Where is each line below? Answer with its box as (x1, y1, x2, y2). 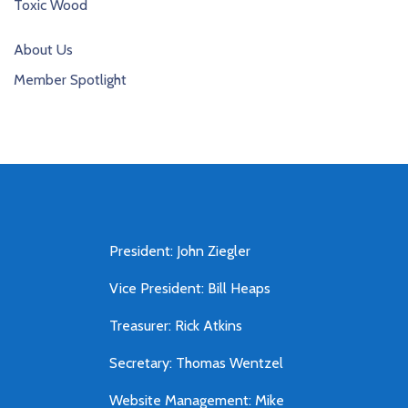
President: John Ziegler (109, 242, 251, 260)
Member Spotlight (14, 71, 127, 88)
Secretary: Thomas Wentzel (109, 354, 284, 372)
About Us (14, 41, 73, 58)
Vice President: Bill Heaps (109, 280, 271, 298)
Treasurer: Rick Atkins (109, 317, 243, 335)
